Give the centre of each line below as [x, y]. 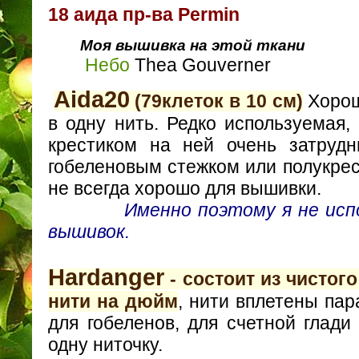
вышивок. [89, 232]
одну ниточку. [105, 345]
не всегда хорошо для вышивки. [185, 189]
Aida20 [91, 100]
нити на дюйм [113, 302]
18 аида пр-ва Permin [144, 15]
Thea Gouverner [200, 65]
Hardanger [106, 278]
